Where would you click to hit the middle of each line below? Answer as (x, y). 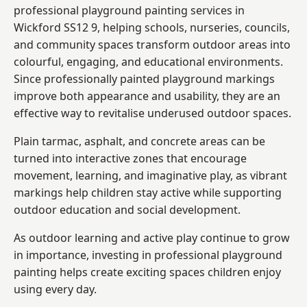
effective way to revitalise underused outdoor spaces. (152, 113)
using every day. (55, 289)
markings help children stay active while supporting (148, 192)
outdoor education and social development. (127, 209)
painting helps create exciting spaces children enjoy (147, 272)
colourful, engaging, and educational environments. (148, 61)
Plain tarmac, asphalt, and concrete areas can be (139, 141)
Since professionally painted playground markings (144, 78)
